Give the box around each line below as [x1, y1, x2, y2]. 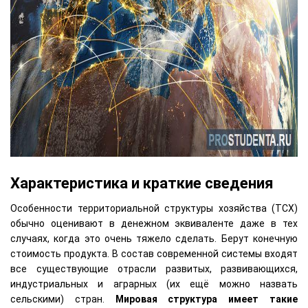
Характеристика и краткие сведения [10, 175, 274, 192]
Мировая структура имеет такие [115, 294, 298, 305]
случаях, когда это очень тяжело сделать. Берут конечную [10, 233, 298, 245]
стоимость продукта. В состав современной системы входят [10, 248, 298, 260]
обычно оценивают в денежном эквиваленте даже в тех [10, 218, 298, 230]
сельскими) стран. [10, 294, 115, 305]
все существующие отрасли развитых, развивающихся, [10, 263, 298, 275]
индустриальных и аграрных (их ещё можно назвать [10, 278, 298, 290]
